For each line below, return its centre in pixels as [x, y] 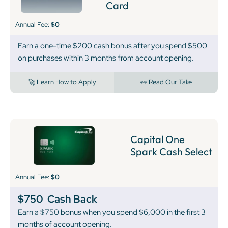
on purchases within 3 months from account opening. [106, 58]
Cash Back [72, 199]
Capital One [158, 139]
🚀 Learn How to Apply [62, 82]
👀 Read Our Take [166, 82]
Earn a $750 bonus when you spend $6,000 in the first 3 [112, 212]
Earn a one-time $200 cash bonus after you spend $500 [112, 46]
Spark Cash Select [172, 151]
